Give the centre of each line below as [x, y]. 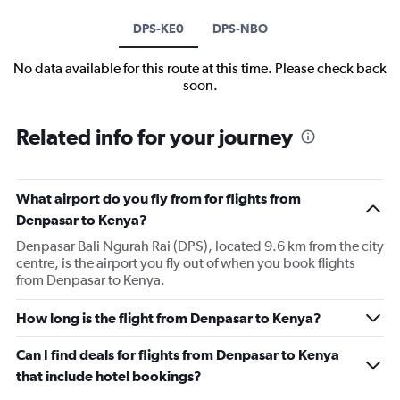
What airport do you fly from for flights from [158, 199]
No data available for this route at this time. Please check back [200, 69]
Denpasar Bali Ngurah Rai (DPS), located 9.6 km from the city [200, 246]
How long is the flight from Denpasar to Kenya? [169, 318]
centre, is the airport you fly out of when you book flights [186, 263]
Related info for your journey [154, 137]
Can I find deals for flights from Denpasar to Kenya [178, 355]
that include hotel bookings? [109, 376]
